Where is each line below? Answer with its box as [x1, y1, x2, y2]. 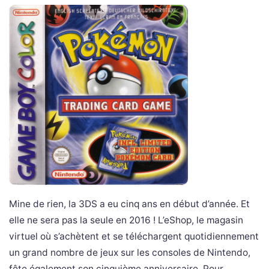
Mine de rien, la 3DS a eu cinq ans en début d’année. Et [9, 198, 250, 210]
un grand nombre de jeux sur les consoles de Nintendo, [9, 246, 250, 258]
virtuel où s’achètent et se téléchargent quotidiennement [9, 230, 259, 242]
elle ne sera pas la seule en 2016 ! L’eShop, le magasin [9, 214, 243, 226]
